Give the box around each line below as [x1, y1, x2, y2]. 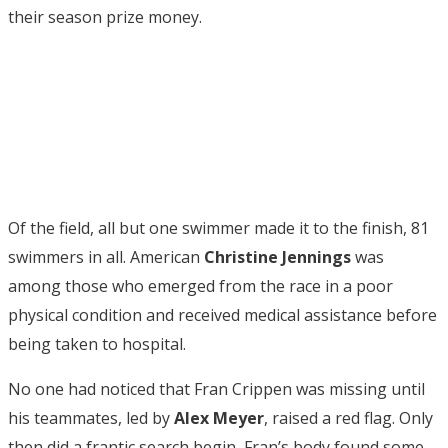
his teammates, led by [8, 406, 174, 429]
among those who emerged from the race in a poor [8, 274, 393, 297]
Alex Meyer [174, 406, 264, 429]
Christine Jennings [204, 245, 351, 268]
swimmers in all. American [8, 245, 204, 268]
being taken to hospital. [8, 332, 186, 355]
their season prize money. [8, 5, 202, 28]
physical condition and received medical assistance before [8, 303, 437, 326]
